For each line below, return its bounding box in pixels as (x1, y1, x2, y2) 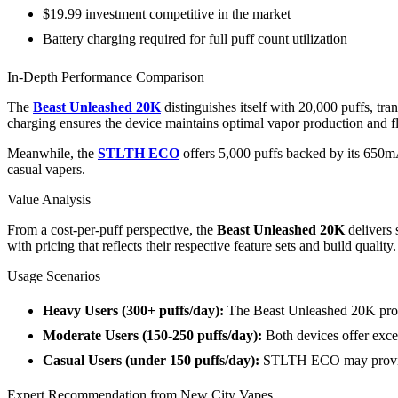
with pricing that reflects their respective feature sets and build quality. (7, 238, 396, 254)
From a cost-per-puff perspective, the (7, 222, 217, 238)
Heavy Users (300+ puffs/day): (43, 303, 224, 319)
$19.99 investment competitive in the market (43, 6, 291, 22)
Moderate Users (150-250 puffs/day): (43, 328, 262, 344)
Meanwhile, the (7, 146, 98, 162)
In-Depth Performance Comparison (7, 69, 204, 85)
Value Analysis (7, 192, 91, 208)
